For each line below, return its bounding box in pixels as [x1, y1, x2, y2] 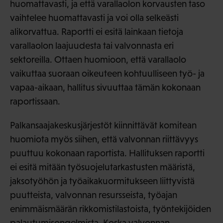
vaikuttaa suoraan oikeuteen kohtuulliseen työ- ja [10, 68, 205, 79]
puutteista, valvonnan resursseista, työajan [10, 190, 177, 201]
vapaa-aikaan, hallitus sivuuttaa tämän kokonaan [10, 82, 201, 93]
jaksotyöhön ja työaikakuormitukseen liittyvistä [10, 176, 195, 187]
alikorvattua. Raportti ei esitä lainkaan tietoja [10, 26, 183, 37]
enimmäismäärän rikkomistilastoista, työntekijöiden [10, 204, 211, 215]
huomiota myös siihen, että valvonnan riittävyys [10, 134, 198, 145]
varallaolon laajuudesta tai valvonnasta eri [10, 40, 174, 51]
